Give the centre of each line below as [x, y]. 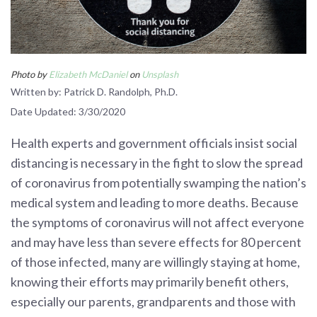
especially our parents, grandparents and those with [153, 301]
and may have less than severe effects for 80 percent [156, 242]
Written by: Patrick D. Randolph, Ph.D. [94, 91]
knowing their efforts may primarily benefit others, [150, 281]
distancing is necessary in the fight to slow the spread [157, 162]
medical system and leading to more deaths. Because [155, 202]
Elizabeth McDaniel [88, 74]
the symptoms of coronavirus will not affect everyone [157, 222]
